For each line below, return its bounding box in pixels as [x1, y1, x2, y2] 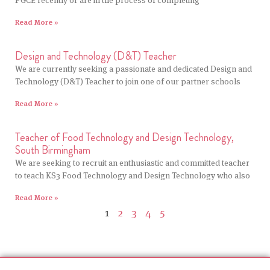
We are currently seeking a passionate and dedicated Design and [15, 63, 252, 75]
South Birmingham [15, 142, 90, 159]
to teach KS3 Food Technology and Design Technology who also [15, 170, 250, 181]
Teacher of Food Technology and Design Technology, [15, 130, 234, 146]
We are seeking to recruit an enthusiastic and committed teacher [15, 157, 250, 169]
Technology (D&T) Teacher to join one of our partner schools [15, 76, 240, 87]
